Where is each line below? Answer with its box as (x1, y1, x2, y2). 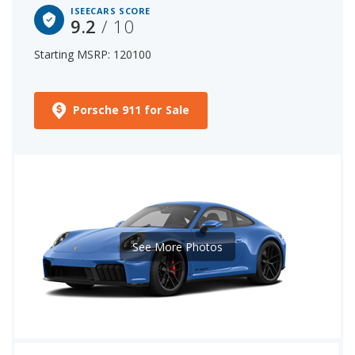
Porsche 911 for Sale (72, 101, 189, 117)
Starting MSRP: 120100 (34, 46, 151, 62)
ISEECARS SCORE (71, 4, 151, 17)
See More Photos (132, 239, 223, 254)
